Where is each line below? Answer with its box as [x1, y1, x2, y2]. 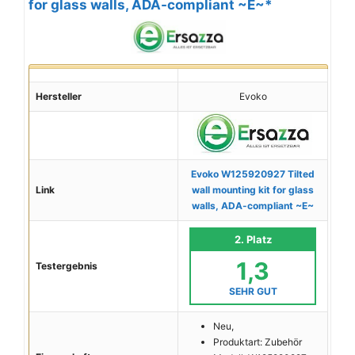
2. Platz [234, 232, 272, 246]
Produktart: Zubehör [213, 335, 302, 348]
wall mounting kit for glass [192, 183, 314, 196]
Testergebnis [36, 259, 97, 272]
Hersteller [36, 90, 82, 102]
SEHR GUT [228, 284, 277, 297]
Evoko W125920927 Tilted [191, 167, 315, 180]
